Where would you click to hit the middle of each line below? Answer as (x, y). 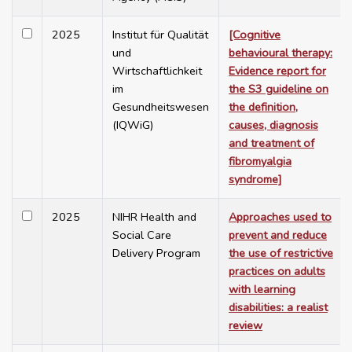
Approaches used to (280, 217)
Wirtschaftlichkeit (157, 71)
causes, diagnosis (273, 125)
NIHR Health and (154, 217)
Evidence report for (277, 71)
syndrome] (255, 180)
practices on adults (277, 271)
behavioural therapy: (280, 53)
